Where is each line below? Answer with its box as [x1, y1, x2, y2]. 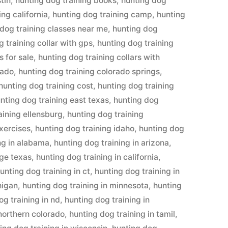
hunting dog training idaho [35, 124, 135, 133]
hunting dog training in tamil [69, 209, 176, 219]
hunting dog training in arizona [54, 138, 169, 148]
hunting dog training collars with [38, 52, 160, 62]
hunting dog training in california [36, 152, 159, 162]
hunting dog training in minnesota [22, 181, 149, 190]
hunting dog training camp [52, 10, 153, 19]
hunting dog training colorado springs [18, 67, 160, 76]
